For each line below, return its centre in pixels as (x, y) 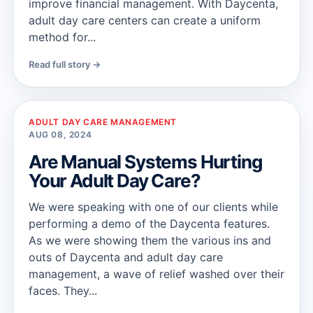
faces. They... (63, 291)
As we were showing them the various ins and (150, 240)
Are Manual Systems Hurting (145, 162)
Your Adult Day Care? (115, 181)
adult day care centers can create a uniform (145, 20)
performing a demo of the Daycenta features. (149, 224)
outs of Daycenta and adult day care (126, 257)
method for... (62, 37)
